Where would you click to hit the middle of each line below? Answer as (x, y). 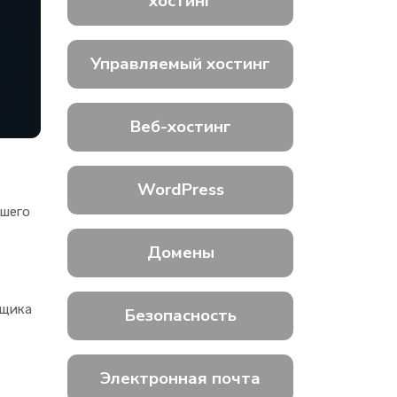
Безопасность (180, 316)
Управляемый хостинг (180, 64)
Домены (180, 253)
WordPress (180, 190)
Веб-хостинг (180, 127)
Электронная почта (180, 379)
